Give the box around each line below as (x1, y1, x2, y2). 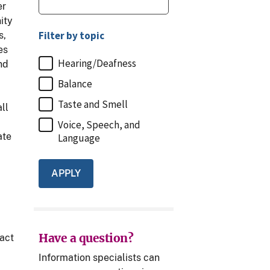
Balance (58, 77, 92, 90)
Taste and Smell (58, 97, 128, 111)
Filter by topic (39, 28, 104, 42)
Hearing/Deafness (58, 56, 136, 70)
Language (58, 131, 100, 145)
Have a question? (39, 231, 133, 246)
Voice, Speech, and (58, 118, 140, 131)
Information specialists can (39, 252, 160, 264)
